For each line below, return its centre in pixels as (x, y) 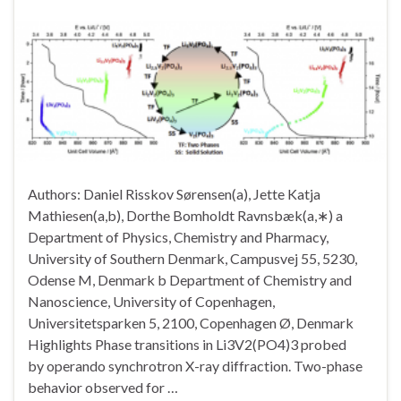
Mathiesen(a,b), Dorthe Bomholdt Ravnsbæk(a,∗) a (185, 215)
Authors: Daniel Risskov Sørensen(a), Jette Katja (174, 193)
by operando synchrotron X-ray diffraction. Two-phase (195, 365)
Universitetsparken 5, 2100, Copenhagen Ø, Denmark (193, 322)
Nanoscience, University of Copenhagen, (151, 301)
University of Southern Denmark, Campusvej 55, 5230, (192, 258)
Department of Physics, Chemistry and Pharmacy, (178, 236)
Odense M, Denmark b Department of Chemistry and (190, 279)
